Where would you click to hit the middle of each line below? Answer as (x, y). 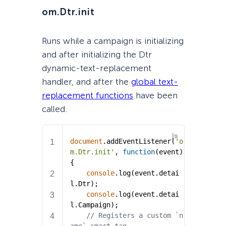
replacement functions (87, 95)
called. (54, 109)
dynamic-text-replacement (96, 68)
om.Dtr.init (68, 12)
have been (155, 95)
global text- (154, 81)
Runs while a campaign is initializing (112, 41)
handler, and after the (86, 81)
